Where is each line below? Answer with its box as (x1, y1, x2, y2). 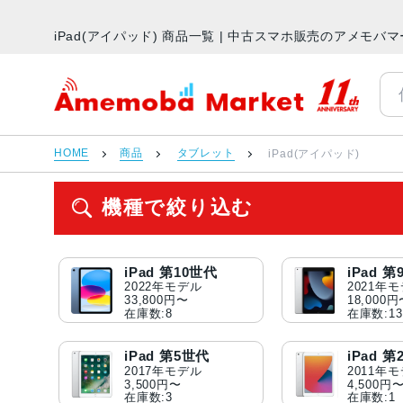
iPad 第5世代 (124, 348, 210, 364)
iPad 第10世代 (124, 264, 218, 280)
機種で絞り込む (101, 196, 255, 219)
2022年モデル (124, 280, 202, 294)
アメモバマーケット (54, 97, 191, 113)
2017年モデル (124, 363, 202, 378)
